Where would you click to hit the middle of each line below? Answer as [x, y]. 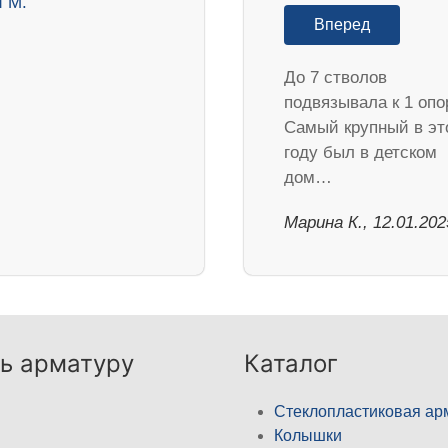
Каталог [291, 364]
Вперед [342, 25]
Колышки [308, 436]
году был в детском [360, 153]
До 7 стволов [335, 78]
